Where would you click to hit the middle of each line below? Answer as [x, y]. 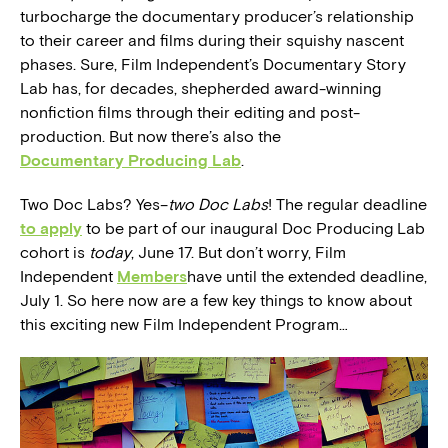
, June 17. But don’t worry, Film [238, 252]
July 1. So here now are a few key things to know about [216, 300]
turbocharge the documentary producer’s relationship [217, 16]
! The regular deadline [347, 204]
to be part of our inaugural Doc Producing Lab [253, 228]
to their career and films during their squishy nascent [212, 40]
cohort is [54, 252]
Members [152, 276]
